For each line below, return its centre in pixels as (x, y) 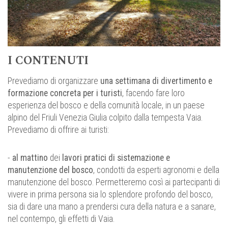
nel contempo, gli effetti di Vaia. (61, 219)
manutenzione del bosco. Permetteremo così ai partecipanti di (114, 182)
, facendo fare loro (153, 93)
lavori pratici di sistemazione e (116, 158)
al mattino (30, 158)
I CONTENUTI (48, 60)
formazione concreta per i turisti (65, 93)
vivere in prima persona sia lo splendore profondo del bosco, (110, 194)
